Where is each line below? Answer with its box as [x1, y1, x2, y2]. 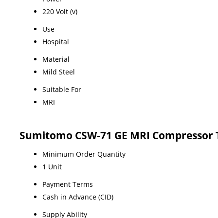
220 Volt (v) [42, 6, 77, 16]
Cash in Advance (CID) [42, 192, 113, 201]
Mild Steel [42, 67, 75, 76]
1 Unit [42, 162, 62, 171]
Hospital [42, 36, 69, 46]
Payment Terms [42, 179, 93, 189]
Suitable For [42, 84, 81, 94]
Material [42, 54, 70, 64]
